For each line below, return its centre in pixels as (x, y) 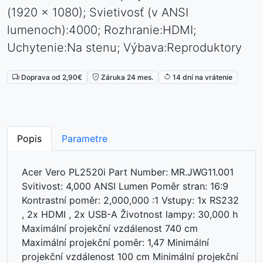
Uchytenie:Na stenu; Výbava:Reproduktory (124, 47)
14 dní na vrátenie (201, 77)
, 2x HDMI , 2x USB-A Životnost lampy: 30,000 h (130, 214)
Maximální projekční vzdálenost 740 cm (110, 228)
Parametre (85, 138)
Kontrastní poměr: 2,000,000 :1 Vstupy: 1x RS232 (130, 200)
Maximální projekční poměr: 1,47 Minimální (115, 242)
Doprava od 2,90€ (50, 77)
